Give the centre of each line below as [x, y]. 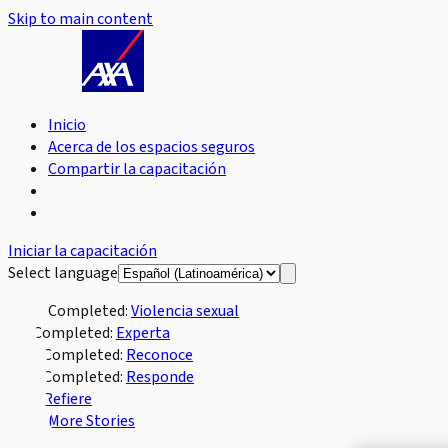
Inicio [67, 125]
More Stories [91, 421]
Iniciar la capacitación [82, 251]
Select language [63, 273]
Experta [143, 333]
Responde [160, 377]
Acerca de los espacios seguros [151, 147]
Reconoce [159, 355]
